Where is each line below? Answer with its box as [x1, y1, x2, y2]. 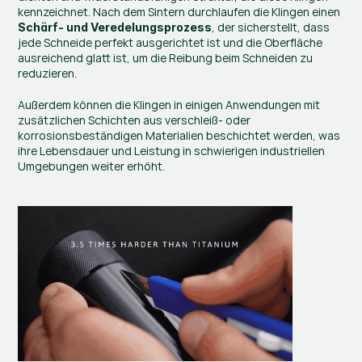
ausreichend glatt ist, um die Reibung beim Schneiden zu [18, 50, 314, 66]
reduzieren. [18, 65, 78, 82]
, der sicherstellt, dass [212, 19, 330, 36]
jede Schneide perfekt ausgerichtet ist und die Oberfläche [18, 35, 323, 51]
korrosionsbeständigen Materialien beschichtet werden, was [18, 128, 341, 144]
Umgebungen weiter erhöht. [18, 158, 166, 175]
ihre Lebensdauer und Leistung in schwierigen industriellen [18, 143, 326, 159]
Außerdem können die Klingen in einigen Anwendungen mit [18, 97, 321, 113]
